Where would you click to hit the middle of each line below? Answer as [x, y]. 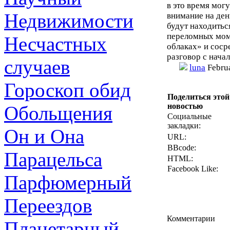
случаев [37, 67]
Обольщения [58, 113]
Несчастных [55, 44]
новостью [185, 106]
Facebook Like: [193, 169]
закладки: [184, 126]
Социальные [189, 116]
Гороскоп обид [68, 90]
